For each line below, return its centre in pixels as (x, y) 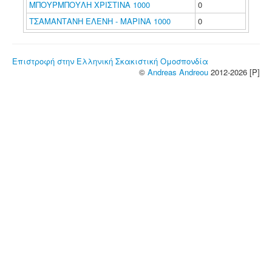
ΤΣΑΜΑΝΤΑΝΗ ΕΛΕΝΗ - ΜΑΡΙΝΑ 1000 (100, 21)
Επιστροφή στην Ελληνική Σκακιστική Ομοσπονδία (110, 61)
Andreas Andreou (178, 72)
